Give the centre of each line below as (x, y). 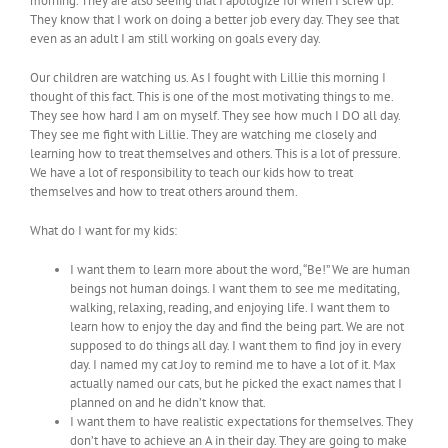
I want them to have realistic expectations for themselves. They (241, 422)
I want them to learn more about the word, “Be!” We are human (240, 270)
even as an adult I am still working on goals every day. (175, 39)
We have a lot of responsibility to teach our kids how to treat (191, 173)
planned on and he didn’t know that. (168, 403)
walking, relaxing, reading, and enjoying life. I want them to (230, 308)
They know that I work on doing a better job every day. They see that (214, 20)
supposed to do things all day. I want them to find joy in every (235, 346)
